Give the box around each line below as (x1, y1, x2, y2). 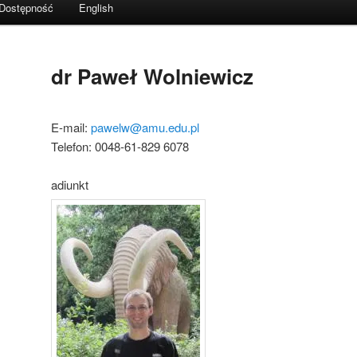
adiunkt (51, 175, 88, 193)
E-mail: (51, 118, 91, 135)
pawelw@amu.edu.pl (91, 118, 199, 135)
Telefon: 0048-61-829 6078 (51, 137, 189, 155)
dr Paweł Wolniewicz (51, 61, 253, 92)
